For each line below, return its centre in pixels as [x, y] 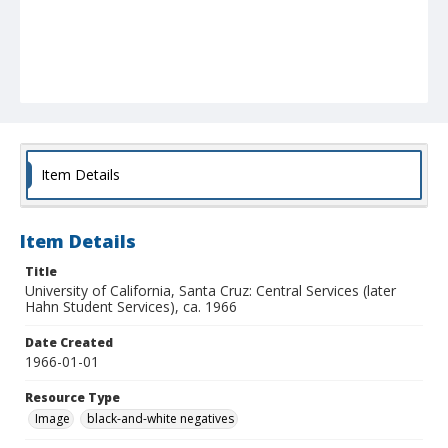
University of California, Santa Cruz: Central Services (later [210, 291]
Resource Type [72, 398]
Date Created [69, 343]
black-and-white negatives [160, 419]
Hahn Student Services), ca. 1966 [131, 307]
